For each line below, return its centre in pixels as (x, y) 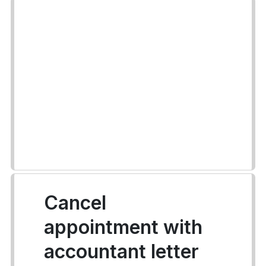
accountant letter (121, 251)
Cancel (75, 203)
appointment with (123, 227)
